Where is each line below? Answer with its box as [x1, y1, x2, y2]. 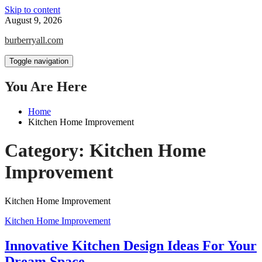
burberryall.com [5, 35, 63, 45]
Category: [5, 140, 89, 161]
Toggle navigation [9, 57, 68, 65]
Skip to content [5, 5, 60, 15]
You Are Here [5, 78, 87, 94]
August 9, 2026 [5, 15, 62, 25]
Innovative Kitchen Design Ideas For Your [5, 237, 257, 253]
